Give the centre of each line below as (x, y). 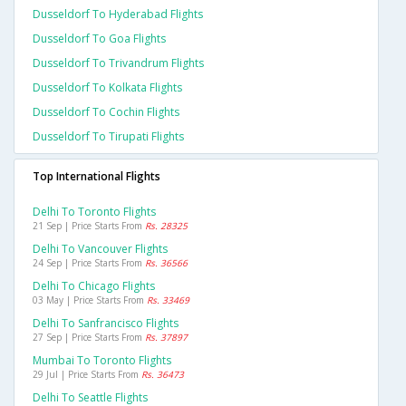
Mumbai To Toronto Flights (102, 361)
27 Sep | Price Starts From (89, 338)
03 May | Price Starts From (90, 300)
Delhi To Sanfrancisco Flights (106, 324)
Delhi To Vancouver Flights (100, 249)
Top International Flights (97, 177)
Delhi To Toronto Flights (94, 212)
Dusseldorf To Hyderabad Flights (118, 14)
